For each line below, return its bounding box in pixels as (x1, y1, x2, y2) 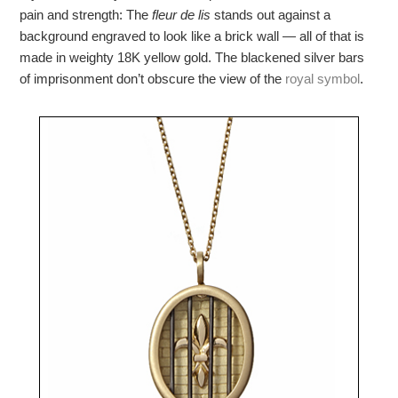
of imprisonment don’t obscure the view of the (20, 71, 286, 87)
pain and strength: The (20, 7, 153, 23)
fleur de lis (152, 7, 211, 23)
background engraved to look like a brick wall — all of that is (20, 28, 365, 44)
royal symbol (285, 71, 361, 87)
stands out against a (211, 7, 331, 23)
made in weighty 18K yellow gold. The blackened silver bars (20, 50, 365, 66)
